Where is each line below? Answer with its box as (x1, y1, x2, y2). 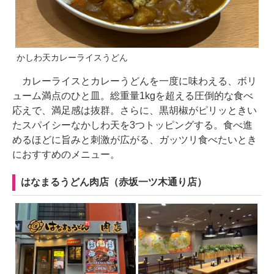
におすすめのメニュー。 (12, 149, 120, 160)
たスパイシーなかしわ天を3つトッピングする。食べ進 (12, 119, 253, 130)
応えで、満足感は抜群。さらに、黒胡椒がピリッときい (12, 105, 257, 116)
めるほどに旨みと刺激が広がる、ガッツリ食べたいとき (12, 134, 257, 145)
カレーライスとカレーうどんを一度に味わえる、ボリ (12, 75, 257, 86)
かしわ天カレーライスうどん (17, 52, 128, 62)
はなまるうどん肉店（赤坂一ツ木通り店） (21, 176, 207, 187)
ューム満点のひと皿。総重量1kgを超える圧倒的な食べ (12, 90, 253, 101)
